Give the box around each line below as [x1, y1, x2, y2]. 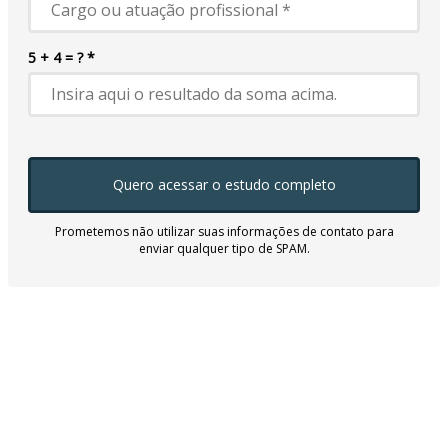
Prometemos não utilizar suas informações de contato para [54, 223, 394, 240]
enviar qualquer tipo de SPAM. [138, 240, 310, 257]
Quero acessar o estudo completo [112, 175, 336, 194]
